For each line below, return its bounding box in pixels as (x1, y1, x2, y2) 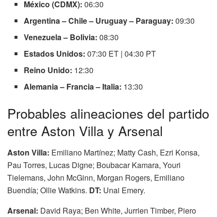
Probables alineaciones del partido (7, 104, 209, 123)
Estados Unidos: (24, 48, 86, 60)
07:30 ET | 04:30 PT (85, 48, 156, 60)
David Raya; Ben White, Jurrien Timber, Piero (40, 204, 196, 216)
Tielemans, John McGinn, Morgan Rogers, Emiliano (7, 171, 185, 183)
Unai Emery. (101, 184, 145, 196)
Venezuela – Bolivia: (24, 31, 98, 43)
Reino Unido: (24, 64, 73, 76)
